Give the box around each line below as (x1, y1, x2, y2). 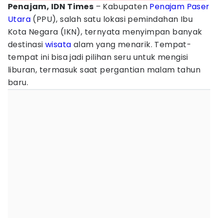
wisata (45, 39, 72, 50)
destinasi (8, 39, 46, 50)
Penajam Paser (149, 1, 210, 12)
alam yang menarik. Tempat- (71, 39, 192, 50)
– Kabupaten (93, 1, 150, 12)
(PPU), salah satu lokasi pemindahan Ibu (31, 14, 193, 25)
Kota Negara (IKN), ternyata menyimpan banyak (8, 26, 202, 37)
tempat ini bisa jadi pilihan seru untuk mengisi (8, 52, 188, 63)
